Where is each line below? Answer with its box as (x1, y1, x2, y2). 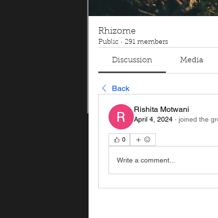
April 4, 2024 (134, 115, 173, 123)
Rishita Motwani (134, 105, 189, 114)
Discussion (112, 56, 153, 64)
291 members (125, 39, 168, 46)
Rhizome (98, 27, 136, 36)
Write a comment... (117, 156, 175, 164)
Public (98, 39, 119, 46)
